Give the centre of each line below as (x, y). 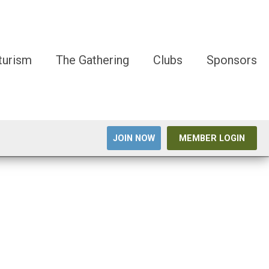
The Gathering (92, 60)
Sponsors (232, 60)
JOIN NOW (134, 138)
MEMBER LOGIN (212, 138)
